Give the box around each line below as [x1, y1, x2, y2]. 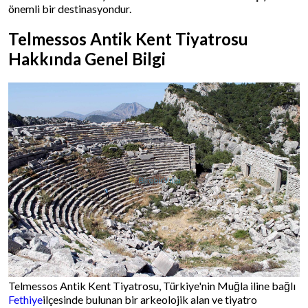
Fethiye [8, 292, 43, 306]
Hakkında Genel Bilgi [8, 48, 166, 69]
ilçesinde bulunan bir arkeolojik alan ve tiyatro [43, 292, 257, 306]
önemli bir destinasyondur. [8, 2, 131, 15]
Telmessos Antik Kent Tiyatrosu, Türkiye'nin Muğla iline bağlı [8, 278, 296, 292]
